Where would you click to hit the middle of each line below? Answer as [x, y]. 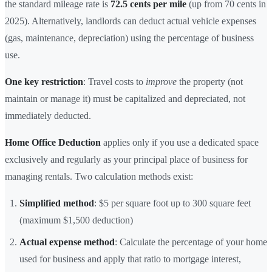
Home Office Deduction [53, 142]
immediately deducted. [48, 115]
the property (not [210, 81]
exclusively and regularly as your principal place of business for [126, 159]
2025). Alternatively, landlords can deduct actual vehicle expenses [131, 21]
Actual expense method [67, 242]
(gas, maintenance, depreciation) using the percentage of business [129, 38]
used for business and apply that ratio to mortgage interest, [130, 259]
